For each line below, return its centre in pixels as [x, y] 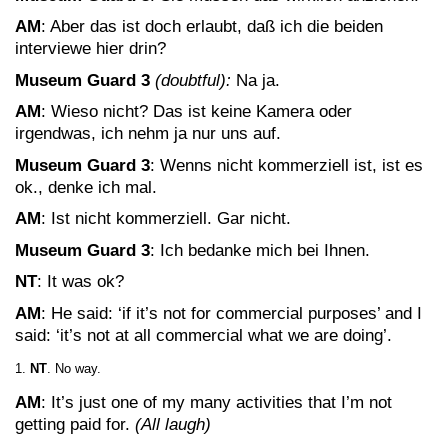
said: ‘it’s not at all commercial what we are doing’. [203, 335]
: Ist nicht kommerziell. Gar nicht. [166, 218]
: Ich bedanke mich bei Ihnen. [260, 250]
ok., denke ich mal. [86, 187]
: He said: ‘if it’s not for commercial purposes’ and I [231, 313]
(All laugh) [173, 424]
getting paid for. [75, 424]
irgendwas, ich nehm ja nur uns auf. [148, 133]
